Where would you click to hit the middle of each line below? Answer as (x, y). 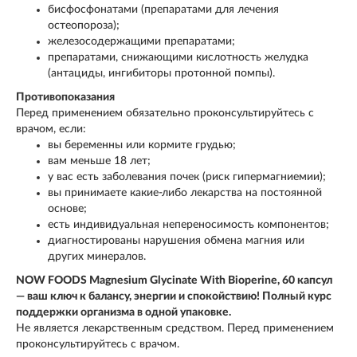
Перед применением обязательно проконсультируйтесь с (165, 113)
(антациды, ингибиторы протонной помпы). (161, 73)
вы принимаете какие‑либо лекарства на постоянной (185, 192)
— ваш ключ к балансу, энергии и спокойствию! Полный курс (174, 296)
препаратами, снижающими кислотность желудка (178, 57)
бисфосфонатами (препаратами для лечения (163, 9)
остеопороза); (84, 25)
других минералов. (97, 256)
